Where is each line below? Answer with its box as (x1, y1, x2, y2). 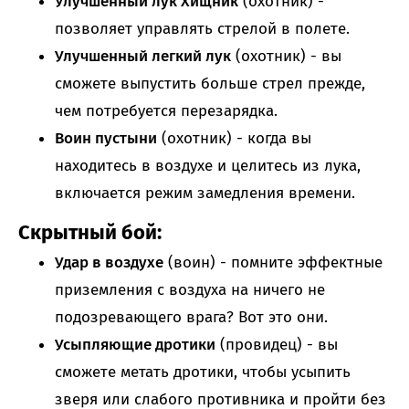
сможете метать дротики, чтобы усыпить (55, 362, 351, 383)
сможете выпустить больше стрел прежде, (55, 74, 365, 94)
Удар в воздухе (55, 253, 163, 273)
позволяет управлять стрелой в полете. (55, 19, 350, 39)
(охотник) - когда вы (157, 129, 311, 149)
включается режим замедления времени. (55, 184, 355, 204)
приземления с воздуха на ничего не (55, 280, 325, 300)
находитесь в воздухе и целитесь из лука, (55, 156, 361, 176)
